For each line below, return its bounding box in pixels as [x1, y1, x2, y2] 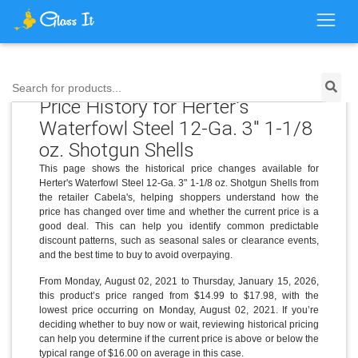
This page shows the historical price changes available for [38, 162, 320, 174]
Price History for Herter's [38, 93, 249, 119]
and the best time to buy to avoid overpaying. [38, 249, 233, 261]
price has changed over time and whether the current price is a [38, 205, 320, 217]
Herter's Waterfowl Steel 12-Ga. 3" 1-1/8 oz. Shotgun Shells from [38, 177, 320, 189]
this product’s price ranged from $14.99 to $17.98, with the [38, 289, 320, 301]
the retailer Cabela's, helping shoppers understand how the [38, 191, 320, 203]
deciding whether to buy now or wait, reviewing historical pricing [38, 318, 320, 330]
